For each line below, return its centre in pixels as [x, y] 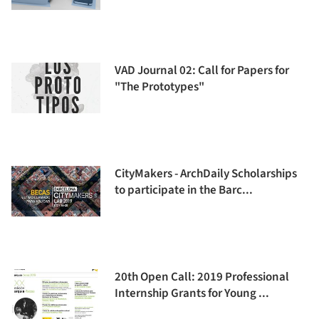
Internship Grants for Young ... [192, 293]
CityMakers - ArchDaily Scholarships [206, 174]
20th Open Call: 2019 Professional [202, 277]
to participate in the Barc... [184, 190]
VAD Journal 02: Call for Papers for [202, 70]
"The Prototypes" [159, 87]
